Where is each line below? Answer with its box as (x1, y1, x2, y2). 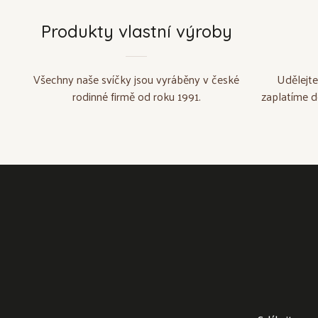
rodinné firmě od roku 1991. (72, 86, 201, 106)
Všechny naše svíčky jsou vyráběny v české (33, 69, 239, 89)
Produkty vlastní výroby (40, 21, 232, 42)
